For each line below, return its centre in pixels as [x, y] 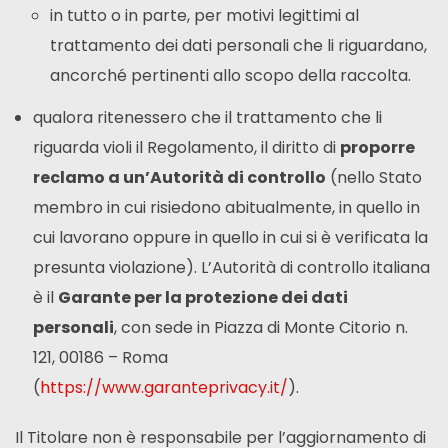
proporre [377, 147]
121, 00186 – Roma [100, 357]
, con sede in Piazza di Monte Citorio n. [260, 327]
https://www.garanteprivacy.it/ [163, 387]
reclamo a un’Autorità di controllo [179, 177]
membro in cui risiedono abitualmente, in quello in [226, 207]
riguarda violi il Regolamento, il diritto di [186, 147]
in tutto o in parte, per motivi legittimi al [205, 16]
